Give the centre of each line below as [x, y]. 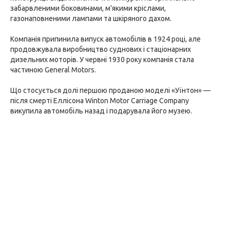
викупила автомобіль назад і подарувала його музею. [101, 111]
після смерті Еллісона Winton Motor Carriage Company [100, 101]
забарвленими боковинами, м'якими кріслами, [88, 8]
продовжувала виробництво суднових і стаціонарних [101, 49]
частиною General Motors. [53, 70]
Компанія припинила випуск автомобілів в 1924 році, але [106, 39]
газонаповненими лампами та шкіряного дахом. [91, 18]
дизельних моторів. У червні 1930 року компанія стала [102, 60]
